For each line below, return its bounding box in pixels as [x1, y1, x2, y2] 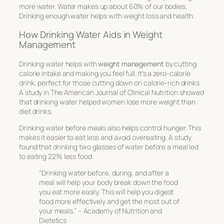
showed [177, 87, 204, 97]
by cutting [163, 58, 196, 68]
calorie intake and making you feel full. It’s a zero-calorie [19, 68, 190, 78]
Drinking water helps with [19, 58, 98, 68]
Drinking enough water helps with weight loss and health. [19, 10, 194, 20]
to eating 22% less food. [19, 151, 93, 161]
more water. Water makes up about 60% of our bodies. [19, 1, 187, 11]
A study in [19, 87, 50, 97]
